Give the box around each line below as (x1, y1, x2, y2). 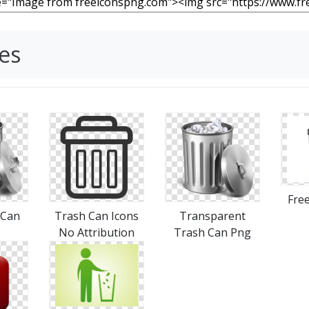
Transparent (179, 208, 246, 223)
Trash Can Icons (54, 208, 139, 223)
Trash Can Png (174, 225, 251, 240)
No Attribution (59, 225, 134, 240)
